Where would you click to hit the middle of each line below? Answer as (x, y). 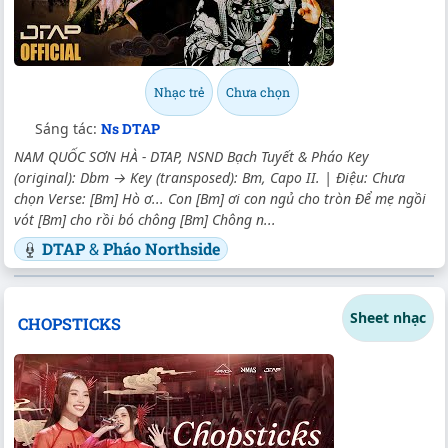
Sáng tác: (68, 128)
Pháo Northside (161, 248)
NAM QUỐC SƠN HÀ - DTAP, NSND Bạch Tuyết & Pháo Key (191, 156)
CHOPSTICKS (69, 323)
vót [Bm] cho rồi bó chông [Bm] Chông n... (145, 219)
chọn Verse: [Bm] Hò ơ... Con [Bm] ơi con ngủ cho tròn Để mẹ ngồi (220, 198)
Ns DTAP (130, 128)
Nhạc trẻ (179, 91)
